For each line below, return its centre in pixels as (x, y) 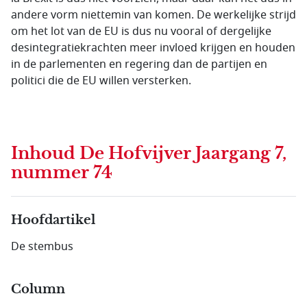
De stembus (42, 247)
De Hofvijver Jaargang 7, (183, 153)
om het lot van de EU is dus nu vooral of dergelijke (141, 32)
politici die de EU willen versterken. (101, 81)
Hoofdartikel (53, 220)
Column (38, 289)
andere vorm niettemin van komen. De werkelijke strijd (153, 15)
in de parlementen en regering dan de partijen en (139, 64)
